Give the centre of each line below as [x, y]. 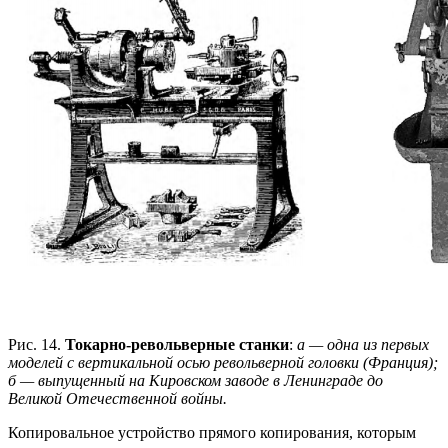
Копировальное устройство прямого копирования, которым [212, 433]
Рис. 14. [36, 345]
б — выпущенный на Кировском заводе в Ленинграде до [195, 381]
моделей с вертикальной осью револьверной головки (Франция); [223, 363]
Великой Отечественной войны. [117, 399]
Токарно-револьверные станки [177, 345]
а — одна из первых [363, 345]
